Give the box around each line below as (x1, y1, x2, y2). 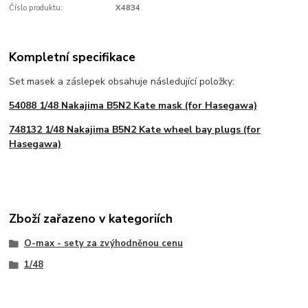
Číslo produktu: (9, 3, 63, 14)
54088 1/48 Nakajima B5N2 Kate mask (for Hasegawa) (9, 98, 258, 112)
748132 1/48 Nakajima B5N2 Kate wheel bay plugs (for (9, 122, 261, 136)
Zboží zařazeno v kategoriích (9, 210, 173, 228)
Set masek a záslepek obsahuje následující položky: (9, 74, 235, 88)
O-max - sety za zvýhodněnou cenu (23, 236, 183, 250)
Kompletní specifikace (9, 48, 136, 65)
